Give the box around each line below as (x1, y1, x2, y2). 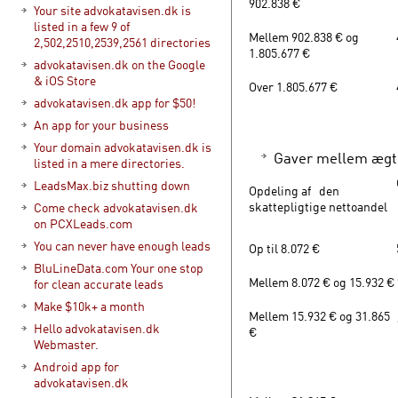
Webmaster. (34, 337, 99, 352)
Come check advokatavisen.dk (34, 200, 198, 215)
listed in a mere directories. (34, 155, 185, 171)
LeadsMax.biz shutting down (34, 178, 190, 193)
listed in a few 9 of (34, 19, 130, 34)
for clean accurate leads (34, 276, 163, 291)
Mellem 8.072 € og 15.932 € (249, 275, 394, 290)
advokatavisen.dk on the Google (34, 57, 205, 72)
